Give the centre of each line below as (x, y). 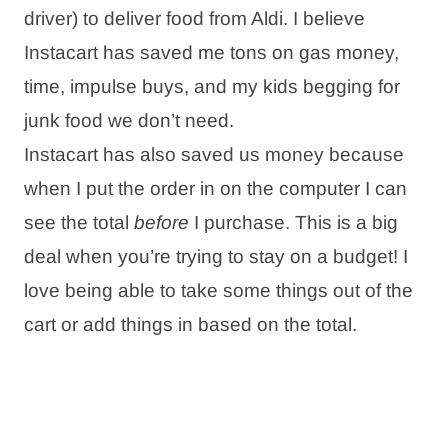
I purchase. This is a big (293, 222)
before (161, 222)
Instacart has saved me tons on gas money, (211, 52)
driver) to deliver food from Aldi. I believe (194, 18)
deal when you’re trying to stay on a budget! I (216, 256)
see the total (79, 222)
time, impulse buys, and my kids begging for (212, 86)
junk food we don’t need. (129, 120)
